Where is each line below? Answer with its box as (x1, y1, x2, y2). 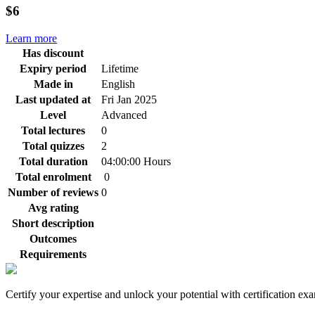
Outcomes (30, 232, 77, 245)
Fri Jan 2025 (101, 93, 157, 105)
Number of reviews (8, 186, 98, 198)
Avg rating (27, 201, 79, 214)
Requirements (20, 247, 86, 260)
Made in (33, 77, 73, 90)
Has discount (22, 46, 84, 59)
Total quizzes (22, 139, 84, 152)
